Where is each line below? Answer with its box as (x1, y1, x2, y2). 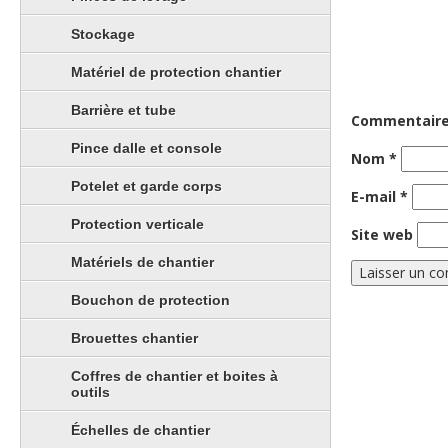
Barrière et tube (71, 101, 176, 118)
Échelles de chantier (71, 421, 210, 438)
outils (71, 383, 110, 400)
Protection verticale (71, 215, 204, 232)
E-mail (351, 187, 400, 207)
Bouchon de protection (71, 291, 230, 308)
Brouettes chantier (71, 329, 198, 346)
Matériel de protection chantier (71, 63, 281, 80)
